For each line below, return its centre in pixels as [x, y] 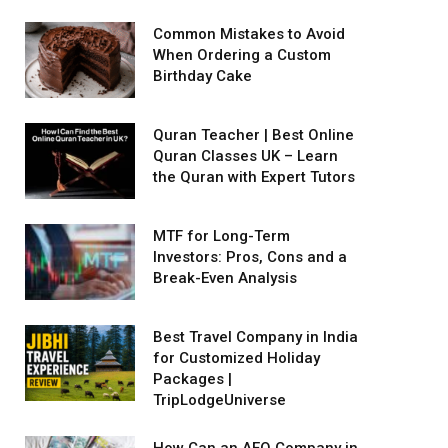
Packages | [192, 379]
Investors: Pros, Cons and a [250, 257]
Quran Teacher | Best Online [253, 135]
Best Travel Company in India [255, 337]
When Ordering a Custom [242, 55]
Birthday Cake [202, 76]
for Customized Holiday [236, 358]
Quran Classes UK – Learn [245, 156]
